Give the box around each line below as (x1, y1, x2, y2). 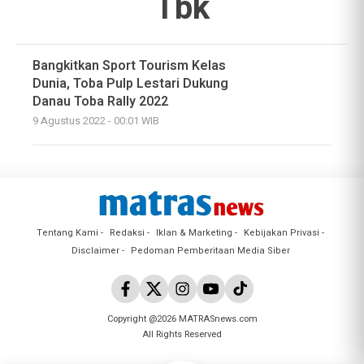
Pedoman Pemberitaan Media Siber (130, 244, 290, 258)
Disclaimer (71, 244, 119, 258)
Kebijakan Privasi (244, 226, 319, 240)
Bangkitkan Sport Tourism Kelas (32, 55, 226, 76)
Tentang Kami (37, 226, 98, 240)
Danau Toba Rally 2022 (32, 91, 168, 111)
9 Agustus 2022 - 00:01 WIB (32, 113, 159, 128)
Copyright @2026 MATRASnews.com (106, 312, 258, 327)
